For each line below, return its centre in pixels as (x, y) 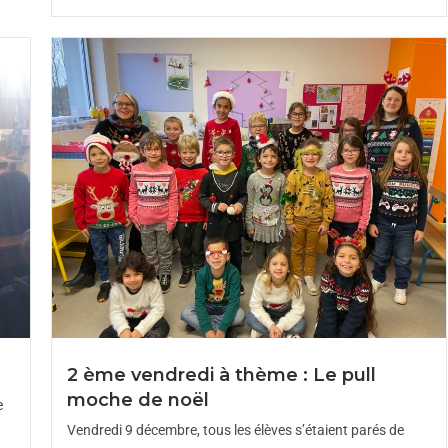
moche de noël (137, 400)
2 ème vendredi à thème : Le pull (221, 375)
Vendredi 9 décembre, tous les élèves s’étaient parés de (235, 430)
